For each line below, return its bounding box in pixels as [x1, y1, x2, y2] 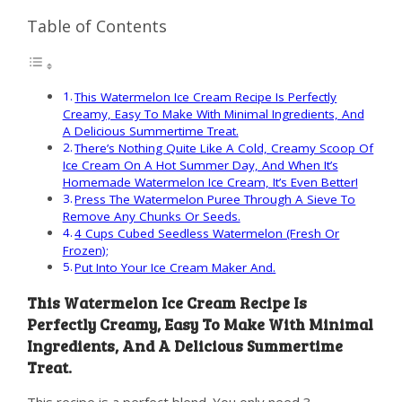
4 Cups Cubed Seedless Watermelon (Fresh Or [74, 225, 340, 242]
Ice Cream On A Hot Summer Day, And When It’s [62, 157, 338, 174]
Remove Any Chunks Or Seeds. [62, 208, 240, 225]
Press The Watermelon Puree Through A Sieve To [74, 191, 356, 208]
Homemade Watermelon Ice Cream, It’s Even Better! [62, 174, 358, 191]
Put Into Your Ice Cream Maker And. [74, 259, 276, 276]
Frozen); [62, 242, 109, 259]
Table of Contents [26, 15, 167, 38]
